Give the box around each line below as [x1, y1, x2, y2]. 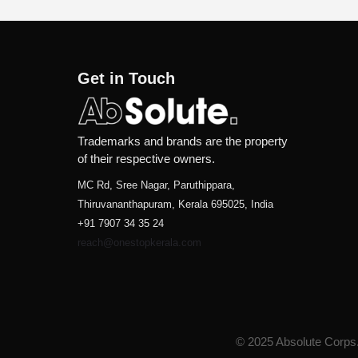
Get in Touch [78, 70, 175, 87]
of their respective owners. [78, 151, 215, 165]
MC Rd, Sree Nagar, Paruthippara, [78, 178, 235, 191]
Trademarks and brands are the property [78, 133, 288, 148]
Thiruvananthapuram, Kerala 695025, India [78, 197, 273, 210]
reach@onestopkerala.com [78, 236, 201, 249]
